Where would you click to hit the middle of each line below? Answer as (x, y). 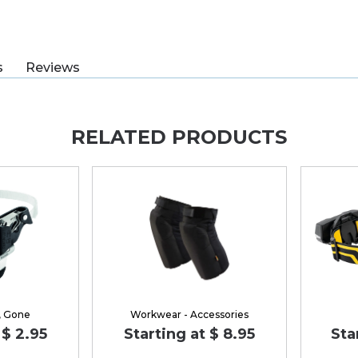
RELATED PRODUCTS (179, 137)
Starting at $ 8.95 (190, 334)
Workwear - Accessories (190, 314)
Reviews (53, 68)
